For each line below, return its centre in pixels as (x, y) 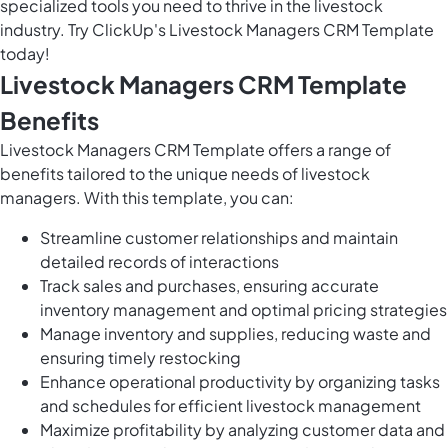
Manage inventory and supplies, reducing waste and (235, 334)
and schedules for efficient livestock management (230, 406)
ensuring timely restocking (140, 358)
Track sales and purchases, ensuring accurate (209, 286)
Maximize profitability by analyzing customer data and (242, 430)
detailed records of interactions (159, 262)
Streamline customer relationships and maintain (219, 238)
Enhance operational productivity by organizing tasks (240, 382)
